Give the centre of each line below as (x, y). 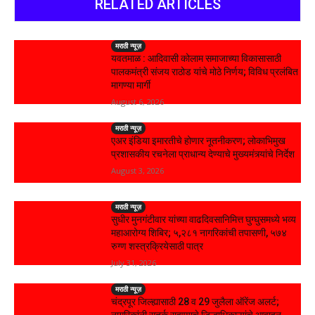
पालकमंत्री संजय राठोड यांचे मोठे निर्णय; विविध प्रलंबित (205, 71)
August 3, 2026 (138, 170)
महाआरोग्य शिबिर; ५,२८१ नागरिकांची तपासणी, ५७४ (199, 232)
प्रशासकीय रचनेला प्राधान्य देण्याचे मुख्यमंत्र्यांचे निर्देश (203, 154)
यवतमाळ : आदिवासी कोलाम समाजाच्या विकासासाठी (197, 58)
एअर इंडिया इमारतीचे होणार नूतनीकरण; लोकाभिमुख (199, 140)
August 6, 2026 (138, 101)
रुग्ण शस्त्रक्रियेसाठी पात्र (157, 246)
